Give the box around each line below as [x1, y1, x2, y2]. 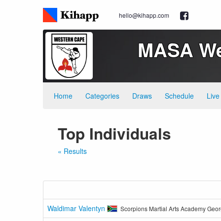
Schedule [165, 91, 194, 101]
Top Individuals [58, 122, 171, 145]
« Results [58, 146, 87, 156]
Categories [85, 91, 119, 101]
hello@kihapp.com [119, 11, 169, 19]
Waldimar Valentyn [47, 203, 107, 213]
